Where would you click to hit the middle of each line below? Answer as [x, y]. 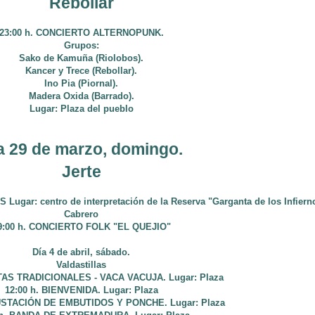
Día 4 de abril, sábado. [81, 252]
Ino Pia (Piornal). [81, 83]
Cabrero [81, 214]
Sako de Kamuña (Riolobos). [81, 58]
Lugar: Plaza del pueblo [81, 109]
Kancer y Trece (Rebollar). [81, 71]
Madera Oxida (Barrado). [81, 96]
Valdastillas [81, 265]
